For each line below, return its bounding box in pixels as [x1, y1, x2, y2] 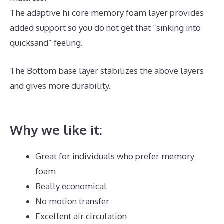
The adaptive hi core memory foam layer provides [10, 7, 204, 18]
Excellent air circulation [35, 211, 127, 222]
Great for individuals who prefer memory [35, 151, 194, 162]
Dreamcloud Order [113, 80, 186, 91]
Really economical [35, 181, 107, 192]
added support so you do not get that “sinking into [10, 22, 201, 33]
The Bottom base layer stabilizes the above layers [10, 65, 204, 76]
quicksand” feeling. [10, 37, 83, 48]
